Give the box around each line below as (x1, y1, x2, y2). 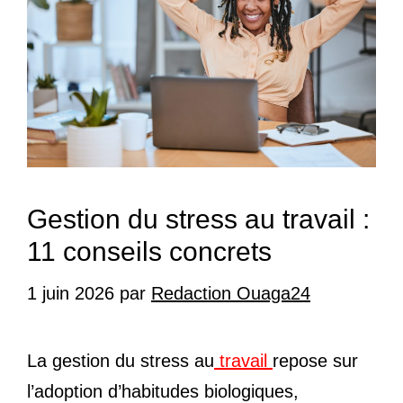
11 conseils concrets (27, 236, 272, 266)
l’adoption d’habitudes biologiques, (27, 381, 299, 401)
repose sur (273, 350, 358, 371)
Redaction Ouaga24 (151, 282, 310, 303)
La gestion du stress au (27, 350, 214, 371)
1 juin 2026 (27, 282, 114, 303)
